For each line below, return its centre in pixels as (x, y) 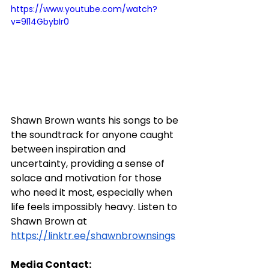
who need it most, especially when (93, 192)
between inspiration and (69, 149)
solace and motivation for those (87, 178)
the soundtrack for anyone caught (93, 134)
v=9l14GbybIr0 (40, 21)
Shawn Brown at (50, 221)
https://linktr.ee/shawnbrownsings (93, 235)
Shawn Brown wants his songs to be (96, 120)
